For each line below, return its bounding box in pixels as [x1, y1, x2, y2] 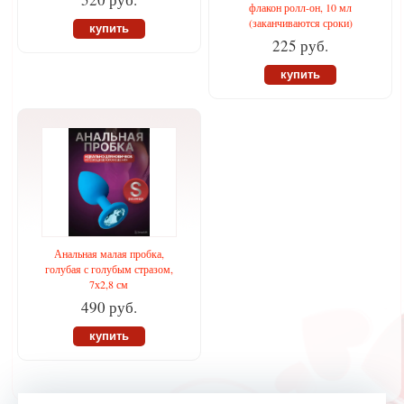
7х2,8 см [89, 277, 129, 292]
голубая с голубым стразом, [44, 262, 173, 277]
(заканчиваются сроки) [248, 15, 353, 31]
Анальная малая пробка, [53, 246, 164, 262]
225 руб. [272, 35, 329, 57]
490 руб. [80, 297, 137, 318]
